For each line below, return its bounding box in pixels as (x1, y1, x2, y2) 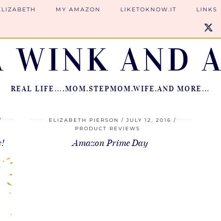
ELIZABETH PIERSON (49, 117, 119, 123)
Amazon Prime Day (72, 138, 148, 148)
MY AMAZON (56, 6, 101, 13)
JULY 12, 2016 (126, 117, 172, 123)
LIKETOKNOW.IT (120, 6, 177, 13)
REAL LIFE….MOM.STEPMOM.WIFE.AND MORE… (11, 84, 210, 93)
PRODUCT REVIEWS (75, 125, 141, 132)
